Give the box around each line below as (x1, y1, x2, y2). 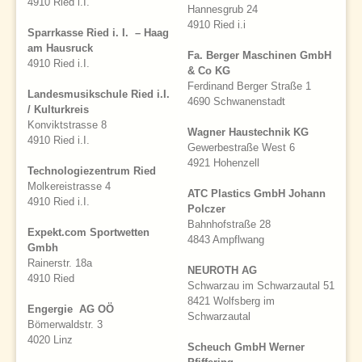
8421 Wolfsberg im (187, 295, 275, 308)
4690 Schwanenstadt (187, 95, 285, 108)
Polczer (187, 203, 225, 216)
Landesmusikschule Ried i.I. (27, 88, 170, 101)
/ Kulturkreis (27, 103, 89, 116)
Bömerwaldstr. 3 (27, 318, 103, 331)
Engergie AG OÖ (27, 303, 114, 316)
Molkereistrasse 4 (27, 180, 111, 193)
